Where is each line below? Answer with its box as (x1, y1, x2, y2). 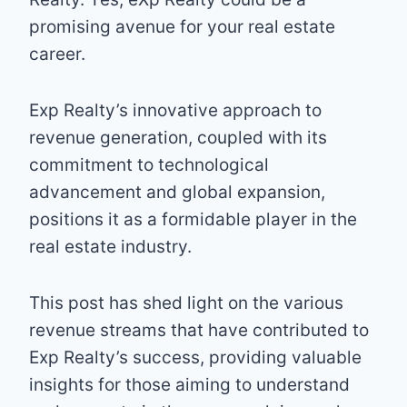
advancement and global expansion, (29, 181, 325, 203)
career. (29, 43, 85, 65)
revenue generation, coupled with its (29, 126, 327, 148)
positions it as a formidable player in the (29, 208, 357, 230)
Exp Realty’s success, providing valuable (29, 346, 362, 368)
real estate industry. (29, 235, 192, 257)
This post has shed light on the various (29, 292, 343, 313)
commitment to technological (29, 154, 269, 175)
